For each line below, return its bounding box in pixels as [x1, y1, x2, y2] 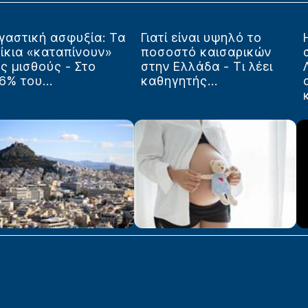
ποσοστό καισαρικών [140, 45, 272, 60]
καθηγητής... [140, 74, 218, 89]
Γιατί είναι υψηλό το [140, 30, 262, 45]
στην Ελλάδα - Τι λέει [140, 59, 273, 74]
